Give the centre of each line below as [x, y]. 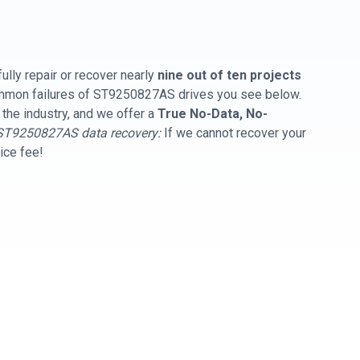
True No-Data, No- [213, 114]
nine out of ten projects [229, 75]
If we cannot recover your [233, 133]
